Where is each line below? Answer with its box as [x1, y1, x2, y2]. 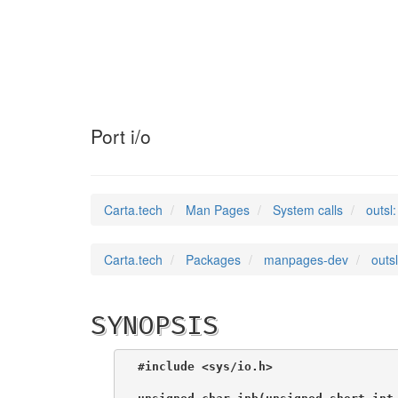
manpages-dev [264, 251, 348, 268]
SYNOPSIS [91, 309, 219, 341]
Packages [186, 251, 241, 268]
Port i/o [91, 123, 151, 149]
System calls [273, 201, 343, 219]
